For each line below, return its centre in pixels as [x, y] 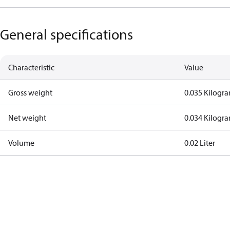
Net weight [27, 118]
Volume [21, 143]
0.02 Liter [200, 143]
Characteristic [31, 67]
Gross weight [30, 92]
